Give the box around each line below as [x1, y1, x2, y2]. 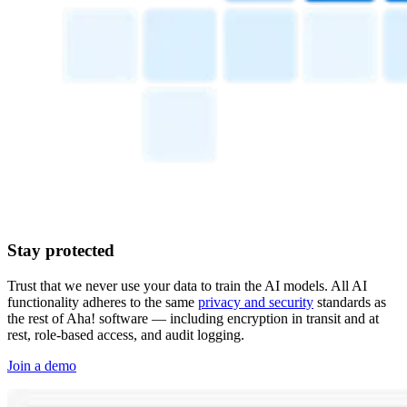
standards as [313, 293, 386, 310]
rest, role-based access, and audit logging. [7, 326, 244, 342]
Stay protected [7, 241, 114, 261]
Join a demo [7, 357, 76, 373]
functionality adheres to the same [7, 293, 198, 310]
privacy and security [198, 293, 313, 310]
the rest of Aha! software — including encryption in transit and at [7, 310, 379, 326]
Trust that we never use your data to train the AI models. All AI [7, 277, 367, 293]
